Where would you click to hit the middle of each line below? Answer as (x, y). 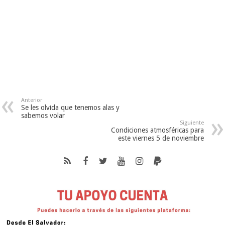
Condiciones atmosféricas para (157, 130)
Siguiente (192, 123)
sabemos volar (43, 116)
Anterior (32, 100)
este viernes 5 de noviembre (161, 138)
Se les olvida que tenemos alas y (71, 108)
